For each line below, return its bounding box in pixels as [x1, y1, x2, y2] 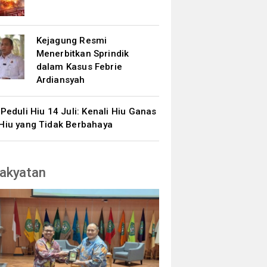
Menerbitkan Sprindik [36, 48, 129, 59]
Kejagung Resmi [36, 35, 107, 46]
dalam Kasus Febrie [36, 61, 123, 72]
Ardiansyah [36, 74, 85, 85]
